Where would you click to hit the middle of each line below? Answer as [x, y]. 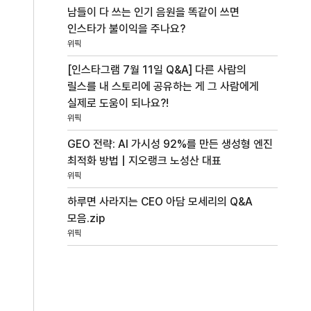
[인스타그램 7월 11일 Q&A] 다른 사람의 [157, 69]
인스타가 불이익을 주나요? [127, 28]
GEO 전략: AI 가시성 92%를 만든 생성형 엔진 [170, 144]
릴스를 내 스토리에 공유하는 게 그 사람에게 [163, 86]
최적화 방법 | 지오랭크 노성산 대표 [145, 160]
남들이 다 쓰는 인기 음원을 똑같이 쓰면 [154, 12]
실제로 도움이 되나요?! [118, 103]
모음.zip [86, 218]
